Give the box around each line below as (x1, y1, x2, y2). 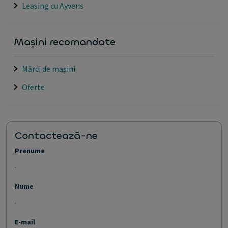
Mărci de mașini (22, 63, 75, 75)
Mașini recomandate (14, 35, 116, 49)
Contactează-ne (15, 128, 98, 142)
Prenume (15, 146, 45, 156)
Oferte (22, 81, 45, 93)
